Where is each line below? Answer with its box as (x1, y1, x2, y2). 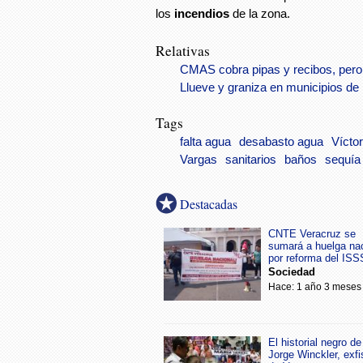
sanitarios (225, 153, 276, 167)
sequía (325, 153, 361, 167)
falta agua (180, 135, 231, 149)
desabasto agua (239, 135, 323, 149)
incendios (174, 6, 229, 20)
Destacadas (180, 195, 237, 213)
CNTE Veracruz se (268, 228, 356, 241)
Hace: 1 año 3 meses (268, 281, 361, 293)
